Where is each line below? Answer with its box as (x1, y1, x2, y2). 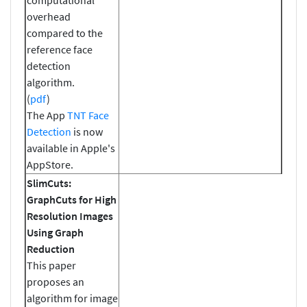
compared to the (27, 25, 103, 40)
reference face (27, 42, 93, 56)
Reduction (27, 241, 75, 256)
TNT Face (67, 108, 109, 122)
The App (27, 108, 67, 122)
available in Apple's (27, 140, 115, 155)
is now (71, 124, 103, 138)
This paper (27, 258, 76, 272)
